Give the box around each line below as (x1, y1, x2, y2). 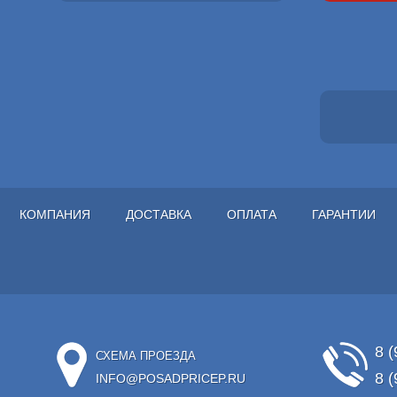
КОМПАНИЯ (19, 207, 90, 222)
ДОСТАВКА (126, 207, 191, 222)
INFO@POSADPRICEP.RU (95, 371, 245, 385)
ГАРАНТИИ (312, 207, 376, 222)
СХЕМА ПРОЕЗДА (95, 349, 196, 362)
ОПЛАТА (227, 207, 276, 222)
